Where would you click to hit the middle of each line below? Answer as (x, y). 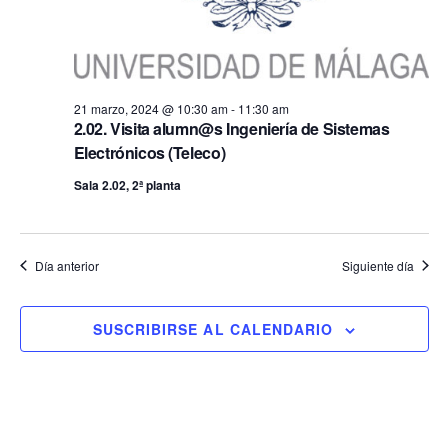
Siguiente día (377, 265)
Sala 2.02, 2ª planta (127, 184)
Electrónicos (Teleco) (149, 152)
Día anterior (66, 265)
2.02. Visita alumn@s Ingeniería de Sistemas (231, 128)
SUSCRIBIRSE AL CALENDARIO (213, 328)
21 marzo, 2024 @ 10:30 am (150, 108)
